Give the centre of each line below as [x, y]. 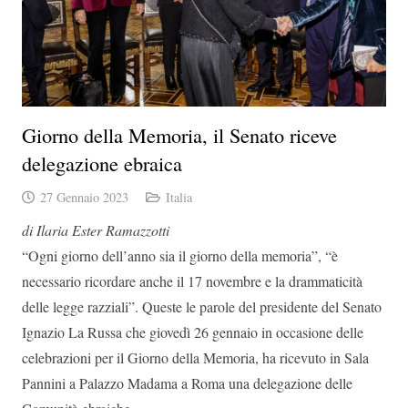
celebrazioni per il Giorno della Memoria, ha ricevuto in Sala [195, 357]
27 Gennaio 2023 [84, 197]
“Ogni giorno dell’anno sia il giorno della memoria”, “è [180, 255]
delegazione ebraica [102, 163]
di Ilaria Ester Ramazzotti [96, 229]
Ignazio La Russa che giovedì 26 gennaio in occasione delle [193, 331]
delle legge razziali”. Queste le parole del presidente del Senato [202, 306]
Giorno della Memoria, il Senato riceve [179, 134]
